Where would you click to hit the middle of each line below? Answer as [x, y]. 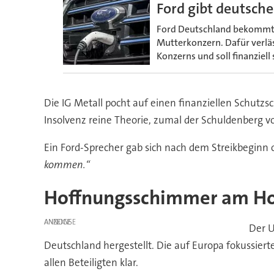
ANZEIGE [57, 222]
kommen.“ [67, 164]
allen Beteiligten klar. [91, 263]
